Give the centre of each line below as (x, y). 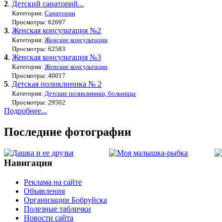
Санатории (60, 13)
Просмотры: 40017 (39, 75)
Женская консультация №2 (56, 30)
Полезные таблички (57, 209)
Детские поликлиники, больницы (90, 93)
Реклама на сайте (53, 182)
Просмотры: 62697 (39, 22)
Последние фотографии (68, 132)
